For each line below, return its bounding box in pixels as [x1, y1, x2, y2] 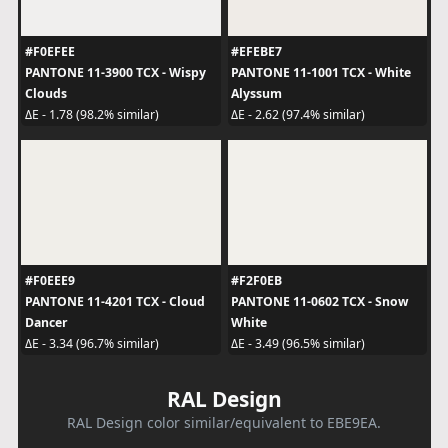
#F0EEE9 [24, 271, 75, 289]
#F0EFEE [24, 42, 75, 60]
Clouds [24, 84, 67, 102]
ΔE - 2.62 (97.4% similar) [231, 106, 365, 123]
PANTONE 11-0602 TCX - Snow [231, 292, 408, 310]
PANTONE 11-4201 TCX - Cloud [24, 292, 205, 310]
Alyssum [231, 84, 282, 102]
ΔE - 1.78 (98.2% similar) [24, 106, 159, 123]
